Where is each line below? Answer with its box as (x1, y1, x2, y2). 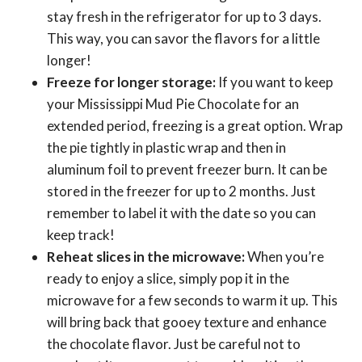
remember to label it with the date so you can (47, 204, 316, 222)
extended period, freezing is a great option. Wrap (47, 117, 343, 135)
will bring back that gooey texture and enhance (47, 314, 326, 331)
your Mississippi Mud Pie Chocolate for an (47, 95, 299, 113)
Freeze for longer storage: (47, 74, 216, 91)
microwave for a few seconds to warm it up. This (47, 292, 338, 309)
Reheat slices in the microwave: (47, 248, 245, 266)
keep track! (47, 226, 115, 244)
